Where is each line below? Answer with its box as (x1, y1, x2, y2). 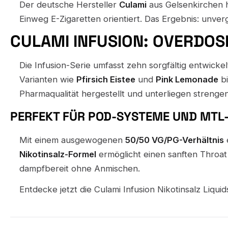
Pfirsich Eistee (76, 74, 135, 85)
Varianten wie (19, 74, 76, 85)
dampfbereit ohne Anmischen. (19, 163, 140, 174)
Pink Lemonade (155, 74, 218, 85)
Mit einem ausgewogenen (19, 134, 125, 145)
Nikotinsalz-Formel (19, 149, 96, 159)
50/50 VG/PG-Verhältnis (125, 134, 224, 145)
